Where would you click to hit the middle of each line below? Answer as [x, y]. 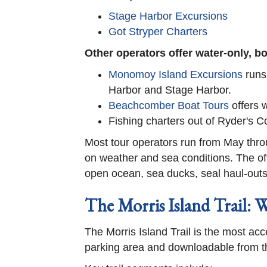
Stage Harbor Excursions [168, 16]
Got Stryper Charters [158, 32]
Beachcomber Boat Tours [169, 105]
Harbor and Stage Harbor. [170, 90]
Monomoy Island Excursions [176, 74]
